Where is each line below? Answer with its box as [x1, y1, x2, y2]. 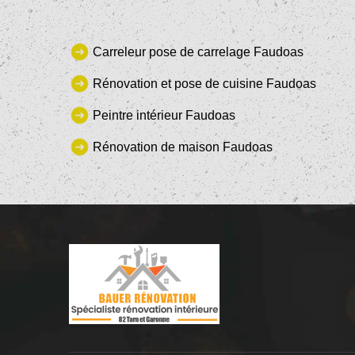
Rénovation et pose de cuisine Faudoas [93, 76, 316, 90]
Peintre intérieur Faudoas [93, 108, 235, 122]
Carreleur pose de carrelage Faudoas [93, 44, 303, 59]
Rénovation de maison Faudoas [93, 139, 273, 154]
